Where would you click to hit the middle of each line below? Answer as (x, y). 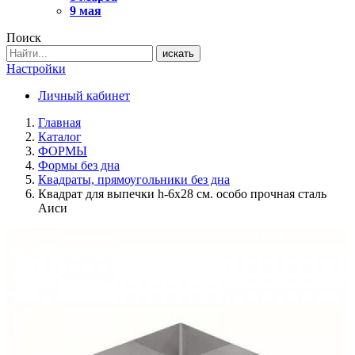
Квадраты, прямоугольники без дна (134, 179)
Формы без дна (79, 165)
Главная (59, 122)
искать (178, 53)
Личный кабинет (84, 95)
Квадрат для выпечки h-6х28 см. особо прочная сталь (182, 194)
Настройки (36, 69)
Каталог (60, 137)
